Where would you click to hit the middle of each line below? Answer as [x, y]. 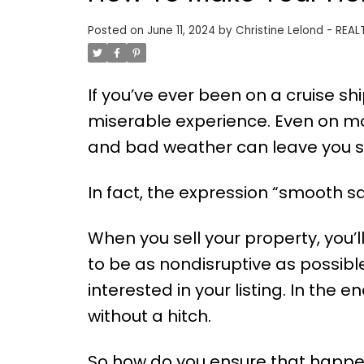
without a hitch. [149, 316]
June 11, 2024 [181, 31]
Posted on [117, 31]
